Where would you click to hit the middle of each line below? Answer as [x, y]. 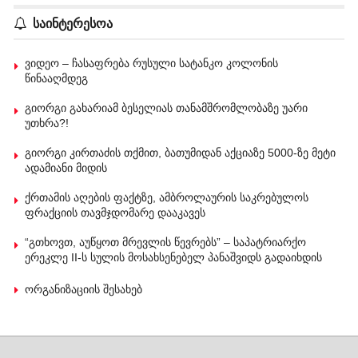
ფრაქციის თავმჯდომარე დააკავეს [115, 212]
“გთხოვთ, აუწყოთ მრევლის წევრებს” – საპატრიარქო [166, 242]
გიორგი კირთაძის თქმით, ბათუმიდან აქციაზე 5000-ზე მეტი [181, 152]
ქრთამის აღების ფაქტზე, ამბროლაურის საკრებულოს [167, 197]
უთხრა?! [47, 123]
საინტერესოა [73, 23]
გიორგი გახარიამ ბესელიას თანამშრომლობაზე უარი [167, 107]
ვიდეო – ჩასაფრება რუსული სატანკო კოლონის [152, 63]
